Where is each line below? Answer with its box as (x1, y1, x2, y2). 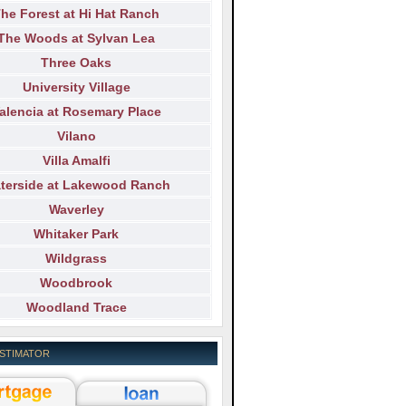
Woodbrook (40, 275, 112, 291)
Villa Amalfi (42, 153, 111, 169)
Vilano (56, 129, 96, 144)
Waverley (48, 202, 104, 217)
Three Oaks (41, 55, 111, 71)
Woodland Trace (25, 300, 127, 315)
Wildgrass (45, 251, 107, 266)
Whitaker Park (34, 227, 119, 242)
